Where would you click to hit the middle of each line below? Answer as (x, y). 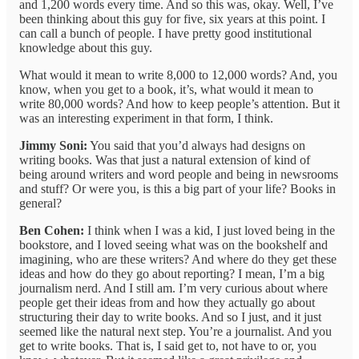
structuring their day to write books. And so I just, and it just (170, 317)
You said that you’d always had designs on (196, 146)
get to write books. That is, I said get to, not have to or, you (168, 346)
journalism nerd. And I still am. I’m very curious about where (173, 288)
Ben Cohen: (52, 231)
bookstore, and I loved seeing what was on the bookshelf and (173, 245)
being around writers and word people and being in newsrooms (179, 175)
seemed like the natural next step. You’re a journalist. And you (175, 332)
